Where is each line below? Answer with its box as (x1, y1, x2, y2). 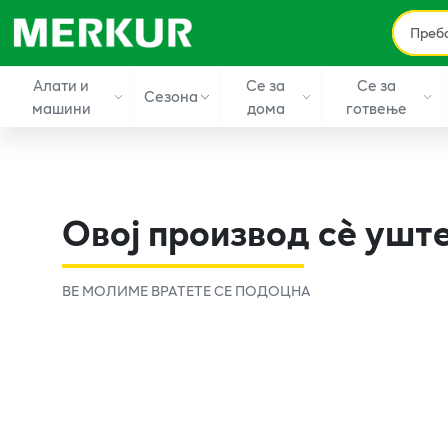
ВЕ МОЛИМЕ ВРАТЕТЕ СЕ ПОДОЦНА (62, 279, 311, 301)
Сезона (144, 84, 199, 108)
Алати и (33, 72, 90, 97)
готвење (345, 95, 407, 120)
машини (31, 95, 91, 120)
